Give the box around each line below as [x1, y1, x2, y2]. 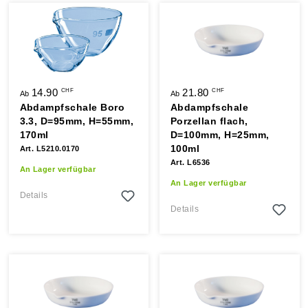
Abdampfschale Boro [19, 102, 125, 113]
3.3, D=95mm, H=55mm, [19, 115, 134, 126]
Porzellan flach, [170, 115, 248, 126]
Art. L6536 [170, 158, 210, 166]
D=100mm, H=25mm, [170, 129, 269, 140]
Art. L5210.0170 [19, 144, 80, 153]
